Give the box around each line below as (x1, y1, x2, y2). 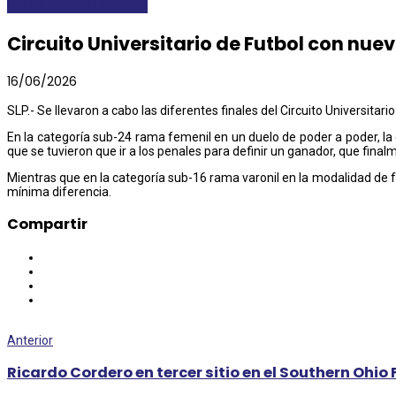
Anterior (7, 332, 53, 347)
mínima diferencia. (7, 184, 111, 199)
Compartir (7, 214, 88, 235)
